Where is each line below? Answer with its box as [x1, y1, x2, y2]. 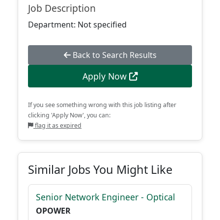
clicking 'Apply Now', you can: [28, 111, 110, 119]
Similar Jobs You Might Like [28, 162, 172, 177]
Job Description [28, 1, 96, 15]
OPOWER [36, 205, 71, 216]
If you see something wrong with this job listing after [28, 101, 176, 109]
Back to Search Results [70, 50, 157, 60]
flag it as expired [33, 121, 82, 130]
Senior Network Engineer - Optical [36, 191, 175, 203]
